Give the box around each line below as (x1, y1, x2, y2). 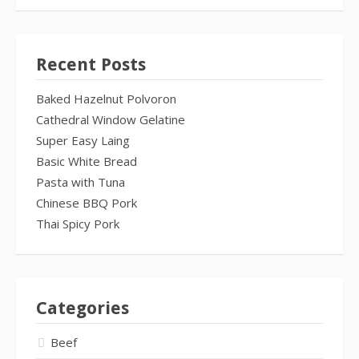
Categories (36, 297, 129, 318)
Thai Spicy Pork (36, 215, 119, 232)
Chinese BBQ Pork (36, 194, 137, 211)
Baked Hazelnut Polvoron (36, 90, 176, 107)
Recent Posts (36, 54, 146, 75)
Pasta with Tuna (36, 173, 125, 190)
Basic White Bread (36, 152, 137, 169)
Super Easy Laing (36, 131, 130, 148)
